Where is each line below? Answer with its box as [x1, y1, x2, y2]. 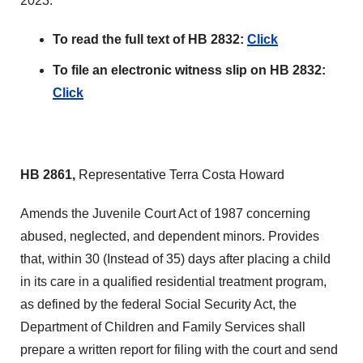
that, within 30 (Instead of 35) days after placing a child [20, 252, 331, 266]
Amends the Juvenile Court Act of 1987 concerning [20, 207, 310, 220]
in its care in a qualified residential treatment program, [20, 275, 327, 288]
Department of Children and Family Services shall [20, 320, 305, 334]
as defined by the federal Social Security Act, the [20, 297, 297, 311]
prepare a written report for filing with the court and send [20, 343, 338, 357]
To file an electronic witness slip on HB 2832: [53, 63, 326, 77]
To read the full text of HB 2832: [53, 32, 247, 46]
